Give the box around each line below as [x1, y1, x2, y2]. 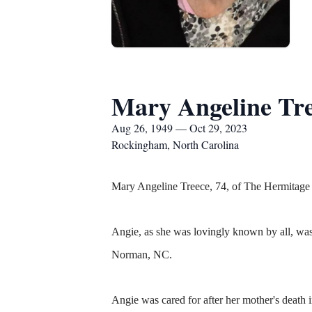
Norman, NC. [111, 249, 172, 260]
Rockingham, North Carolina [111, 137, 239, 152]
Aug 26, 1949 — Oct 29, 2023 [111, 120, 247, 135]
